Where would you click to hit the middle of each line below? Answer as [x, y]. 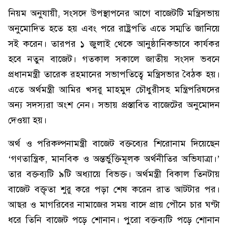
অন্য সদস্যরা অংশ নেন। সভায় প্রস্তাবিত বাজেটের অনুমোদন [114, 105]
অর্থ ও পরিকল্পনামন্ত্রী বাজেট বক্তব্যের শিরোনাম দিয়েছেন [114, 144]
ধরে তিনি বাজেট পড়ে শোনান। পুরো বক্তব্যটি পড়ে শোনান [114, 220]
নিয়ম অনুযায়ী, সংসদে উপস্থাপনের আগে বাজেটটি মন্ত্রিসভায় [114, 13]
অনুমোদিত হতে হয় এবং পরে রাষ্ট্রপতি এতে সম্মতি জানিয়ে [114, 28]
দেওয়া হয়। [27, 120]
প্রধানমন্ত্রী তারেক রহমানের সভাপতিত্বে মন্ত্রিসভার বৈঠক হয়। [114, 74]
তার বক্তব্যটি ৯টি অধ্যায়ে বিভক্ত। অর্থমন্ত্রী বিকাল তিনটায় [114, 174]
